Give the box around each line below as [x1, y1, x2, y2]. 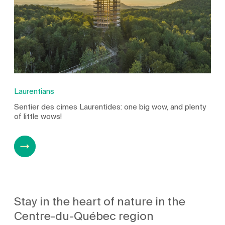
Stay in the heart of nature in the [14, 193, 186, 211]
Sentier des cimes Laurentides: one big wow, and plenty [14, 100, 206, 113]
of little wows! [14, 110, 62, 123]
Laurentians [14, 85, 55, 97]
